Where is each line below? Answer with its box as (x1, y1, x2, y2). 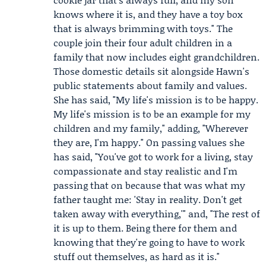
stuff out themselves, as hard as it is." (53, 249, 220, 263)
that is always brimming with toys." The (53, 21, 233, 35)
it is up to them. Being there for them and (53, 221, 237, 235)
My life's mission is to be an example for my (53, 107, 251, 121)
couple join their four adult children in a (53, 36, 232, 49)
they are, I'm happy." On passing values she (53, 135, 245, 149)
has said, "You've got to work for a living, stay (53, 150, 253, 163)
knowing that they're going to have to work (53, 235, 245, 249)
